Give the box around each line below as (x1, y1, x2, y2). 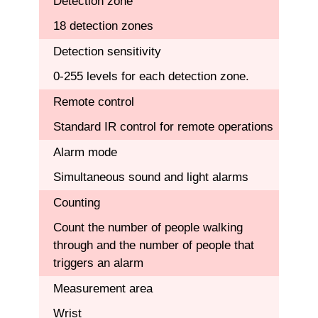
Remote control (53, 94, 134, 109)
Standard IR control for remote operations (53, 120, 273, 134)
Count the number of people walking (53, 221, 243, 235)
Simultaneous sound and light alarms (53, 170, 248, 185)
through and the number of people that (53, 238, 254, 253)
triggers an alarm (53, 256, 143, 270)
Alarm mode (53, 145, 117, 159)
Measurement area (53, 281, 153, 295)
